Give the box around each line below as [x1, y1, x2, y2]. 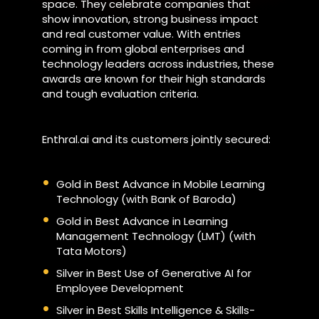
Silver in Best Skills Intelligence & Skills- [56, 303, 255, 318]
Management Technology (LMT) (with [56, 229, 256, 244]
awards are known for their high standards [41, 71, 266, 86]
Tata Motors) [56, 244, 127, 258]
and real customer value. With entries [41, 26, 241, 41]
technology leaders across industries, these [41, 56, 274, 71]
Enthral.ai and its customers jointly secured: [41, 131, 271, 147]
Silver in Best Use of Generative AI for [56, 266, 251, 281]
